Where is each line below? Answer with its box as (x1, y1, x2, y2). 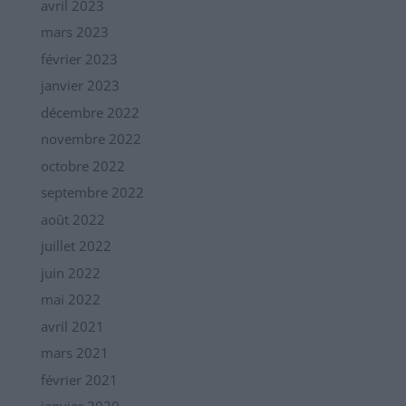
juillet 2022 (40, 237, 111, 256)
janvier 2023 (40, 76, 120, 95)
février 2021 (40, 370, 118, 389)
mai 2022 (40, 290, 101, 309)
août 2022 (40, 209, 105, 228)
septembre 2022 (40, 183, 144, 202)
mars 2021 (40, 343, 109, 362)
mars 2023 (40, 23, 109, 42)
